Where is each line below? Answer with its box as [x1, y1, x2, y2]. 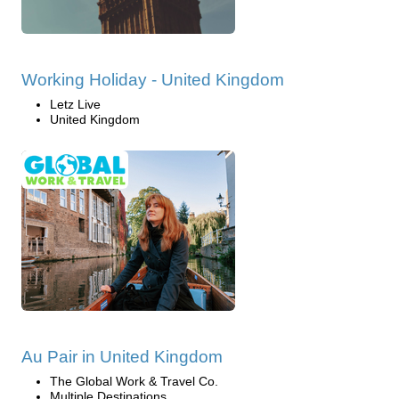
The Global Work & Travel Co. [50, 374, 218, 388]
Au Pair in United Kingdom [21, 347, 223, 366]
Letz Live [50, 97, 101, 111]
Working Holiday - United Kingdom [21, 70, 284, 89]
